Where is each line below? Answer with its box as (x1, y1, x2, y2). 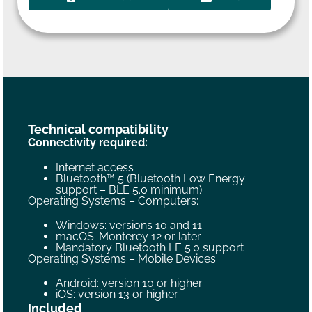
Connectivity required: (28, 136, 148, 150)
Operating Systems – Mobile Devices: (28, 251, 219, 265)
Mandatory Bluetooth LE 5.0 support (56, 240, 244, 254)
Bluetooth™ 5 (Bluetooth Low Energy (56, 171, 246, 185)
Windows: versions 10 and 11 (56, 218, 203, 232)
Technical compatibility (28, 122, 169, 137)
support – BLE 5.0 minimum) (56, 182, 203, 196)
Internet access (56, 160, 134, 174)
